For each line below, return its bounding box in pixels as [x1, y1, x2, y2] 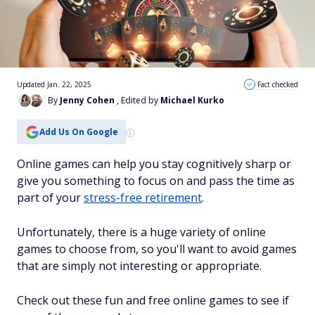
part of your [17, 190, 84, 205]
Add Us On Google [39, 125, 118, 138]
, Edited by [117, 94, 160, 106]
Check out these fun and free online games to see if [17, 292, 289, 308]
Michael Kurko [160, 94, 224, 106]
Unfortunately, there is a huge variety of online [17, 224, 266, 240]
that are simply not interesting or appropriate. [17, 258, 262, 274]
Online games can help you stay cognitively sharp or [17, 156, 291, 172]
